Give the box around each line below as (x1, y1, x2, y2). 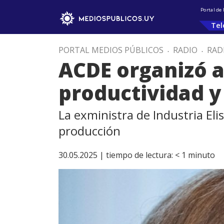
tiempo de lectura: (106, 149, 173, 160)
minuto (188, 149, 215, 160)
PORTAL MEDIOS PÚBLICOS (58, 44, 163, 55)
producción (58, 122, 120, 139)
